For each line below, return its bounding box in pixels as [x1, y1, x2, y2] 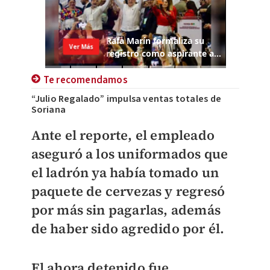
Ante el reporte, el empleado [31, 126, 215, 145]
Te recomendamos [43, 73, 128, 88]
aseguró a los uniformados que [31, 145, 228, 163]
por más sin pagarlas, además [31, 201, 221, 219]
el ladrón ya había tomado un [31, 163, 219, 182]
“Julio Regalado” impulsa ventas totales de [31, 92, 221, 106]
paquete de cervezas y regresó [31, 182, 225, 201]
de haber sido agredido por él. [31, 219, 225, 238]
